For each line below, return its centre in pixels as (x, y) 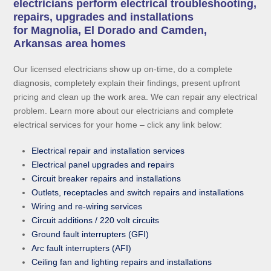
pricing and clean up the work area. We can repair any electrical (135, 97)
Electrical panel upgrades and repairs (103, 165)
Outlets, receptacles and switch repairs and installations (138, 193)
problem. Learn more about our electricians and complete (124, 111)
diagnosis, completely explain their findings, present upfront (127, 83)
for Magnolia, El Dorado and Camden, (110, 31)
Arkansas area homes (70, 44)
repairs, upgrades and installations (104, 17)
